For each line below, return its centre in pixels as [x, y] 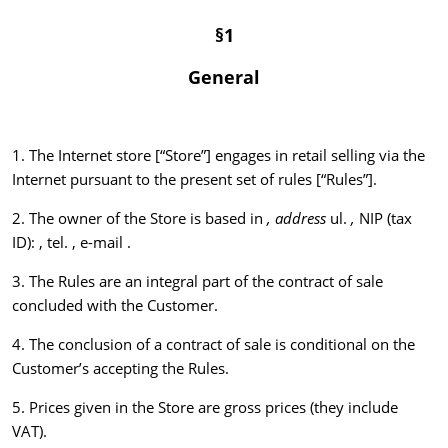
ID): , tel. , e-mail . [71, 242]
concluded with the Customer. [115, 305]
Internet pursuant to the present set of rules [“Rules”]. [194, 179]
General [224, 77]
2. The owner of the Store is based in [139, 218]
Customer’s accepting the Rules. [120, 368]
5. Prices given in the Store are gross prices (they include [205, 407]
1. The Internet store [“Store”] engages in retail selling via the [218, 155]
